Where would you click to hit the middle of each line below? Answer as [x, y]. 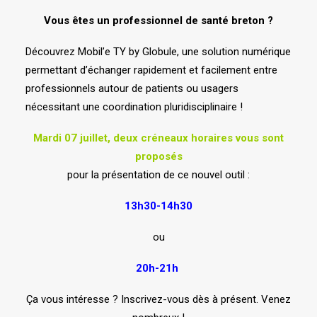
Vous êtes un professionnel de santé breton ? [158, 21]
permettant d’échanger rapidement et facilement [139, 70]
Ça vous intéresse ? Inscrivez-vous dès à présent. [144, 300]
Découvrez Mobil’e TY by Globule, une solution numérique [158, 52]
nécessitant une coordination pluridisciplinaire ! [134, 107]
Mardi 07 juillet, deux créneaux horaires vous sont [158, 138]
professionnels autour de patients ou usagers [132, 89]
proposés [158, 157]
